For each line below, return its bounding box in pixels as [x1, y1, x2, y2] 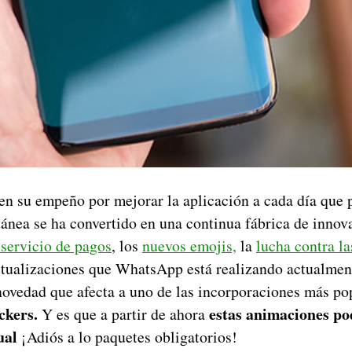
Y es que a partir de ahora [38, 302, 209, 324]
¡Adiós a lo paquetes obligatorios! [17, 325, 237, 347]
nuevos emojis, [142, 234, 236, 256]
